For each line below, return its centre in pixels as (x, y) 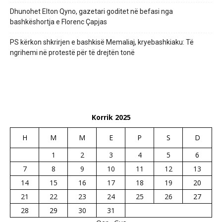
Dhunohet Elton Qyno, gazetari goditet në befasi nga (91, 11)
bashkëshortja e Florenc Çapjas (58, 22)
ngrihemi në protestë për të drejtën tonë (72, 52)
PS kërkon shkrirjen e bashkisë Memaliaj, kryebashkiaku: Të (102, 42)
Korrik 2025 (111, 117)
